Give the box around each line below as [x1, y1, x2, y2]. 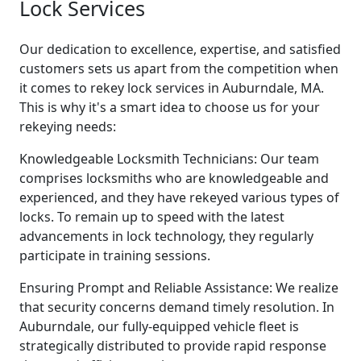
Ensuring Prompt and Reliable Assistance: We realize [19, 278, 338, 297]
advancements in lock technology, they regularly [19, 226, 313, 245]
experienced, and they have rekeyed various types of [19, 188, 339, 206]
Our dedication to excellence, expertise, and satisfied [19, 39, 341, 58]
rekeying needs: [19, 117, 116, 135]
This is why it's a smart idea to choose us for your [19, 98, 320, 116]
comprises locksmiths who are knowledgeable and [19, 168, 329, 187]
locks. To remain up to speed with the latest [19, 207, 284, 226]
